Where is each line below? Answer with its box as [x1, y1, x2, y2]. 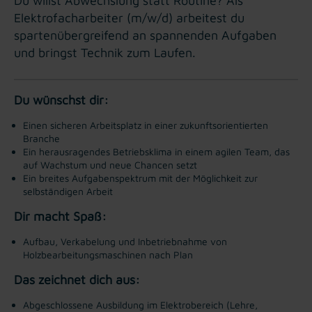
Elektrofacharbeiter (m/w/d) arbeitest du [14, 10, 244, 25]
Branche [23, 132, 60, 144]
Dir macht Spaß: [14, 208, 107, 224]
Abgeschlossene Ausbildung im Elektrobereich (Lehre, [23, 298, 258, 311]
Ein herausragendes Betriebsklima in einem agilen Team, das [23, 145, 290, 157]
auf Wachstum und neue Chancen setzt [23, 158, 197, 171]
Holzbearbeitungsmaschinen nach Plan [23, 248, 193, 260]
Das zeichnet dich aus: [14, 272, 140, 287]
